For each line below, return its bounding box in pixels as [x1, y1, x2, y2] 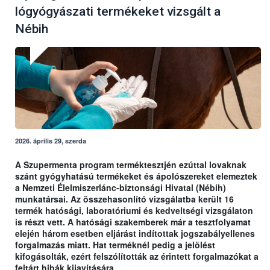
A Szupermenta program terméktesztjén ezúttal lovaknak [15, 159, 246, 171]
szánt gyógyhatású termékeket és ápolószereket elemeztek [15, 170, 257, 183]
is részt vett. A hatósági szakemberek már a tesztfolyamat [15, 216, 251, 228]
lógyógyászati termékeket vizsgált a [15, 4, 221, 19]
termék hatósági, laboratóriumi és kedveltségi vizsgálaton [15, 204, 253, 217]
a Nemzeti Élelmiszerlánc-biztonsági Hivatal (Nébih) [15, 181, 226, 194]
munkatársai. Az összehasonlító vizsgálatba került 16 [15, 193, 234, 206]
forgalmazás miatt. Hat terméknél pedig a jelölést [15, 239, 215, 251]
